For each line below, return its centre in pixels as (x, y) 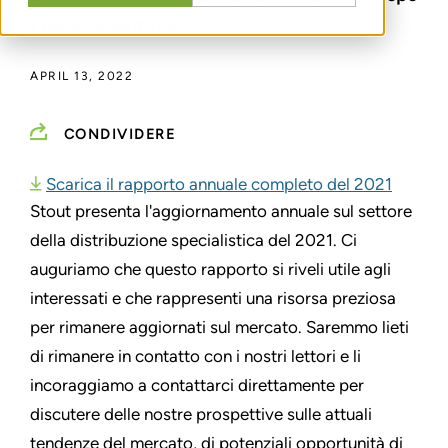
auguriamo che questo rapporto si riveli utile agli (210, 268)
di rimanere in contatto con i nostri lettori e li (195, 355)
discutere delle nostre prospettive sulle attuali (201, 413)
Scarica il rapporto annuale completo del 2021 (219, 183)
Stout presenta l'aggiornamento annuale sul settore (221, 210)
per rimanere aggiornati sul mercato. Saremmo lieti (219, 326)
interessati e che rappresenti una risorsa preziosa (213, 297)
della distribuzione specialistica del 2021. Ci (193, 239)
